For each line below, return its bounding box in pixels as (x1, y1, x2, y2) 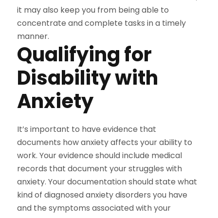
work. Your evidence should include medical (17, 149, 182, 161)
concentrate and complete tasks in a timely (17, 17, 186, 29)
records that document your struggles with (17, 163, 182, 174)
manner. (17, 30, 49, 42)
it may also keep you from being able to (17, 4, 169, 16)
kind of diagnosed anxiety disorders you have (17, 189, 187, 200)
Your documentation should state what (48, 176, 197, 187)
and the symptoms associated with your (17, 202, 171, 214)
